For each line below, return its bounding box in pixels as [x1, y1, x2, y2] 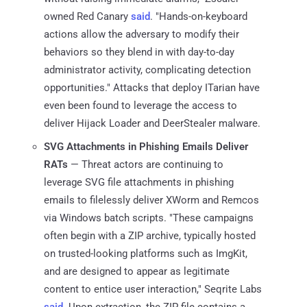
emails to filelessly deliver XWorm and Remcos [44, 193, 259, 206]
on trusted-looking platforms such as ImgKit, [44, 247, 247, 260]
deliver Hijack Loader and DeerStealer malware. [44, 116, 260, 130]
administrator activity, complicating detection [44, 63, 251, 76]
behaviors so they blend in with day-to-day [44, 45, 234, 58]
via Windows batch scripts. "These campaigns [44, 211, 254, 224]
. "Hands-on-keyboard [150, 10, 247, 23]
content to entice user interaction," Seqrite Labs [44, 282, 262, 295]
